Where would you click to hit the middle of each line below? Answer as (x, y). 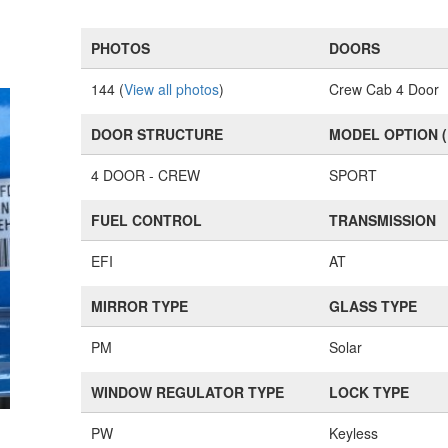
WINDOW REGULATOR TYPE (188, 392)
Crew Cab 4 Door (384, 89)
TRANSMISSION (383, 220)
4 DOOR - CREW (146, 175)
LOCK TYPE (369, 392)
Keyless (354, 433)
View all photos (172, 89)
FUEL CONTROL (147, 220)
